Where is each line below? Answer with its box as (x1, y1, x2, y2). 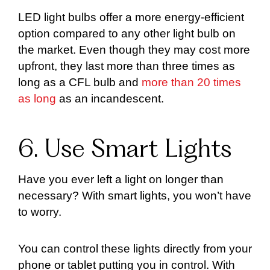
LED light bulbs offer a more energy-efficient (18, 11, 244, 24)
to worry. (18, 206, 61, 219)
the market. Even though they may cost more (18, 43, 250, 57)
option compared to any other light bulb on (18, 27, 236, 40)
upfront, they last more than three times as (18, 60, 235, 73)
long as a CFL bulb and (18, 76, 142, 89)
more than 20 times (142, 76, 241, 89)
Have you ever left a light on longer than (18, 173, 224, 186)
